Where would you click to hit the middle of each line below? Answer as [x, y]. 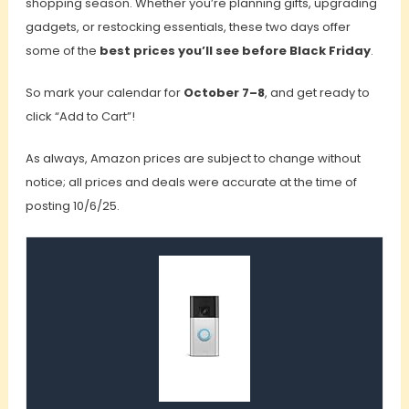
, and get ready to [317, 93]
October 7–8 [224, 93]
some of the [62, 51]
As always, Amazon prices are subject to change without [193, 159]
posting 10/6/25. [72, 206]
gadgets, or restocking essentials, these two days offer [188, 27]
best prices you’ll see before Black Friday [235, 51]
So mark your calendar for [104, 93]
